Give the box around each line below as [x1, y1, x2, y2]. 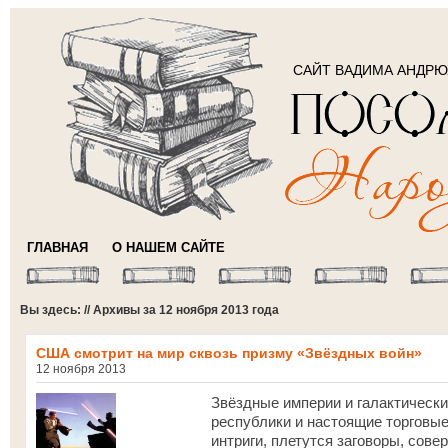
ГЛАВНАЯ [27, 240, 88, 255]
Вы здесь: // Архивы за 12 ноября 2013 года [20, 303, 279, 317]
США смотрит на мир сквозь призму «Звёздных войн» [36, 345, 422, 361]
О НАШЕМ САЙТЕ [112, 240, 225, 255]
